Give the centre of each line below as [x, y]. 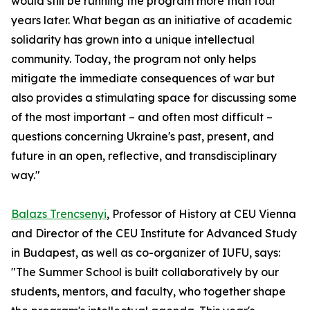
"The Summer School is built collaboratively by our [145, 272]
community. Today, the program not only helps [134, 59]
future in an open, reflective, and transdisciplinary [144, 156]
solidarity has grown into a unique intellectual [133, 39]
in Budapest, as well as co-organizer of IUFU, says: [146, 253]
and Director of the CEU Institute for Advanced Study [154, 233]
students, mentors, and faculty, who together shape [148, 291]
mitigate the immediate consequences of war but [143, 78]
